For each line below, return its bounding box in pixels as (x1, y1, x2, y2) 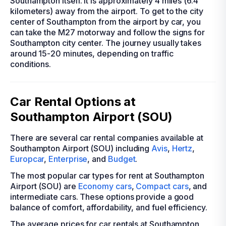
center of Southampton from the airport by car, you (10, 17, 201, 27)
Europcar (10, 154, 44, 164)
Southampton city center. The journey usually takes (10, 38, 202, 48)
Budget (107, 154, 136, 164)
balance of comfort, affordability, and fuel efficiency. (10, 202, 207, 212)
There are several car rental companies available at (10, 133, 203, 143)
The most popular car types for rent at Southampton (10, 171, 205, 181)
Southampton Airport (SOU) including (10, 143, 152, 153)
